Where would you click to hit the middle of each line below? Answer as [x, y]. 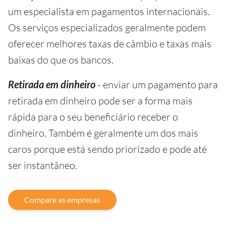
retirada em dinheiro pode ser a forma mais [100, 100]
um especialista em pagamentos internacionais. [109, 11]
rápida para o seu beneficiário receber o [93, 117]
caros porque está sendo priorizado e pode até [107, 149]
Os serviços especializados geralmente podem [107, 27]
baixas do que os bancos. [61, 60]
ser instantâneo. [43, 165]
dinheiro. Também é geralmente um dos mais [103, 133]
